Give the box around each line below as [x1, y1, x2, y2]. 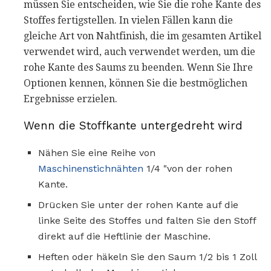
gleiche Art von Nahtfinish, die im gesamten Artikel [24, 30, 261, 42]
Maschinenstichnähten [38, 162, 143, 174]
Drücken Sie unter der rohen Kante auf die [38, 198, 238, 211]
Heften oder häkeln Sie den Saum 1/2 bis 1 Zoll [38, 250, 256, 263]
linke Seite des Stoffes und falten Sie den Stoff [38, 214, 256, 226]
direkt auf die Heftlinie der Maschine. [38, 230, 211, 242]
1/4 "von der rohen [143, 162, 232, 174]
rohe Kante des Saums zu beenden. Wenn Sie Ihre [24, 61, 253, 73]
